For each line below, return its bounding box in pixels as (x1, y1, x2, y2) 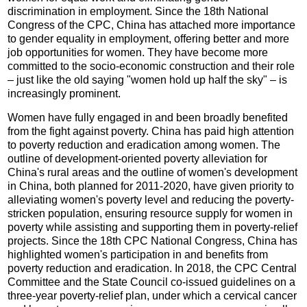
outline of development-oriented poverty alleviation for (8, 153, 268, 165)
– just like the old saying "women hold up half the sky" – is (8, 74, 288, 86)
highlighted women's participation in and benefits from (8, 249, 269, 261)
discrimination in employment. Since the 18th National (8, 5, 269, 18)
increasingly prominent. (8, 88, 121, 100)
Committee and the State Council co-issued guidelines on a (8, 276, 296, 288)
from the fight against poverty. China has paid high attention (8, 125, 295, 138)
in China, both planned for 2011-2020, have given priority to (8, 180, 295, 193)
